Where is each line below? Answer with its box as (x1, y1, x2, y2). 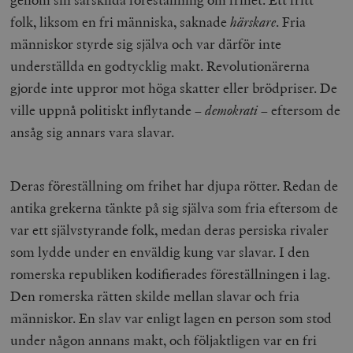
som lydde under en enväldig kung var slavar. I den (10, 243, 310, 262)
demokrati (205, 101, 258, 120)
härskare (230, 13, 277, 32)
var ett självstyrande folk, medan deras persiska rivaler (10, 221, 329, 240)
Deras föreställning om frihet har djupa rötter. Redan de (10, 176, 339, 195)
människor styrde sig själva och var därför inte (10, 35, 282, 54)
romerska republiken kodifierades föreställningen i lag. (10, 265, 331, 284)
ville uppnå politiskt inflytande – (10, 101, 206, 120)
